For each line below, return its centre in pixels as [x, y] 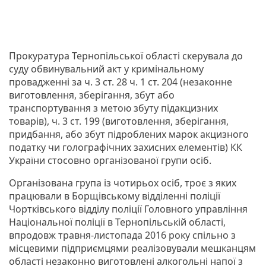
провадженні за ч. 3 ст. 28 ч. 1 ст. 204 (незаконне [121, 82]
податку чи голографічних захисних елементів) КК [126, 147]
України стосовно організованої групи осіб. [110, 160]
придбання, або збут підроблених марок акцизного [129, 134]
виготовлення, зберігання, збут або [92, 95]
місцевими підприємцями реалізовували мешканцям [132, 248]
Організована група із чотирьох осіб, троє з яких [123, 183]
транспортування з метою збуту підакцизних [113, 108]
